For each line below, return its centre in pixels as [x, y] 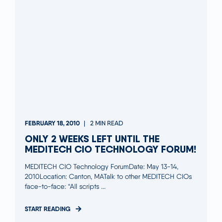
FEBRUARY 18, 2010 [52, 123]
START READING [48, 208]
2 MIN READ [107, 123]
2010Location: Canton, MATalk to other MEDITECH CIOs [108, 176]
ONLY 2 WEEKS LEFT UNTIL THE [92, 138]
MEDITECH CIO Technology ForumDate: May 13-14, [102, 166]
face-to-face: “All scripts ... [65, 186]
